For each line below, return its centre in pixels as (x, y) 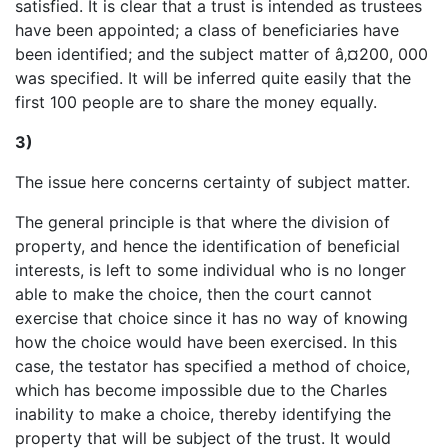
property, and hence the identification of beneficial (207, 245)
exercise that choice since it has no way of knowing (211, 317)
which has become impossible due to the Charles (201, 389)
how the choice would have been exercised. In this (206, 341)
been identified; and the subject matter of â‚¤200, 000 (221, 53)
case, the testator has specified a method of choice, (212, 365)
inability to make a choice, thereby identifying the (203, 413)
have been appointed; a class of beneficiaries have (207, 29)
